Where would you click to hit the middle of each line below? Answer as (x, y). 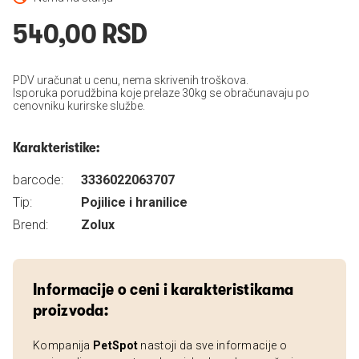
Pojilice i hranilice (134, 202)
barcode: (38, 180)
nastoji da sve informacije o (212, 345)
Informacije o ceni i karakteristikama (163, 289)
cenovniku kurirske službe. (79, 106)
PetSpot (116, 345)
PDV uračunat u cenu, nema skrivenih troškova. (131, 80)
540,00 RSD (80, 34)
